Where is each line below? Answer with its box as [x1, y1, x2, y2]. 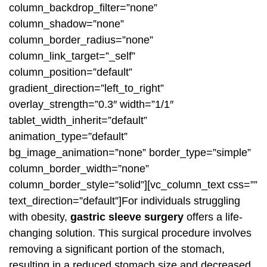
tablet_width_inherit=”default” [9, 114, 147, 127]
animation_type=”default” [9, 131, 128, 143]
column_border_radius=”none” [9, 34, 153, 46]
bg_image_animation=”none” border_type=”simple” [9, 147, 251, 159]
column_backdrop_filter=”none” [9, 2, 157, 14]
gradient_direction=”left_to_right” [9, 82, 164, 95]
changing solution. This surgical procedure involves [9, 227, 252, 240]
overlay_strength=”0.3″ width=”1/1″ [9, 98, 173, 111]
